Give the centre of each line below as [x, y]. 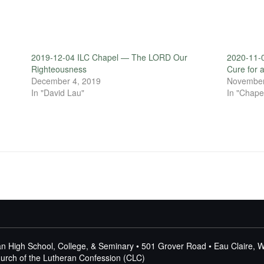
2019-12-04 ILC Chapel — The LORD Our [109, 57]
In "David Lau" [57, 93]
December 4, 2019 [66, 81]
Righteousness [59, 69]
